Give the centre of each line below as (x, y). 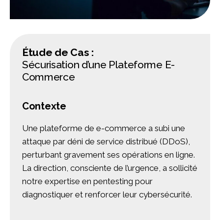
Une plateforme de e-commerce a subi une (104, 128)
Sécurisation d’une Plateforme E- (98, 65)
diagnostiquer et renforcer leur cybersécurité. (107, 195)
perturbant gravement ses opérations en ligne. (109, 155)
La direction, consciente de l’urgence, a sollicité (110, 168)
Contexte (44, 106)
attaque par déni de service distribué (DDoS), (106, 142)
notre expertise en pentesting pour (87, 181)
